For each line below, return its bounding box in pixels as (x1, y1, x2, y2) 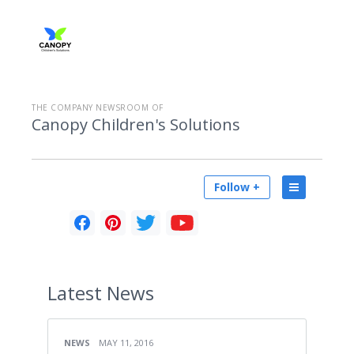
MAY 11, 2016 (99, 337, 153, 348)
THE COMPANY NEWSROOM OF (32, 102, 164, 113)
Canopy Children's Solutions (32, 114, 240, 135)
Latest (47, 280, 102, 306)
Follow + (214, 179, 260, 194)
